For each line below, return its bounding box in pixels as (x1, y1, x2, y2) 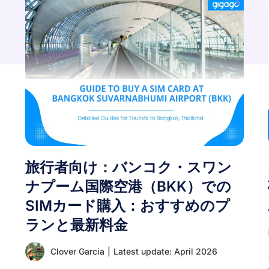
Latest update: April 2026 (113, 246, 218, 256)
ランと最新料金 (25, 216, 128, 234)
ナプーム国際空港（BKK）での (25, 178, 232, 195)
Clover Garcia (50, 246, 105, 256)
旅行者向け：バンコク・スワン (25, 159, 232, 176)
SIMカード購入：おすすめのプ (25, 197, 231, 214)
